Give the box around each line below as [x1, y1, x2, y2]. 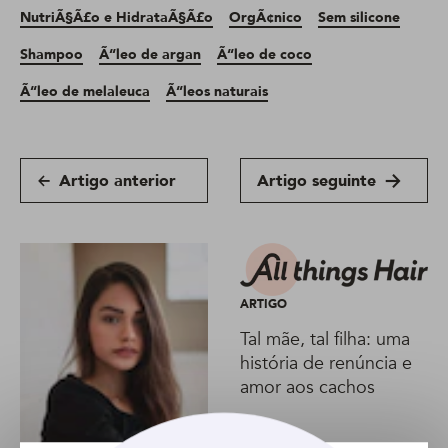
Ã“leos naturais [166, 82, 268, 102]
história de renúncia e [240, 350, 412, 376]
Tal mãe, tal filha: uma [240, 326, 410, 352]
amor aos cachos [240, 374, 375, 400]
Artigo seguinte [257, 169, 376, 192]
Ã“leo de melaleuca [20, 82, 150, 102]
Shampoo [20, 45, 83, 65]
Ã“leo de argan [99, 45, 201, 65]
